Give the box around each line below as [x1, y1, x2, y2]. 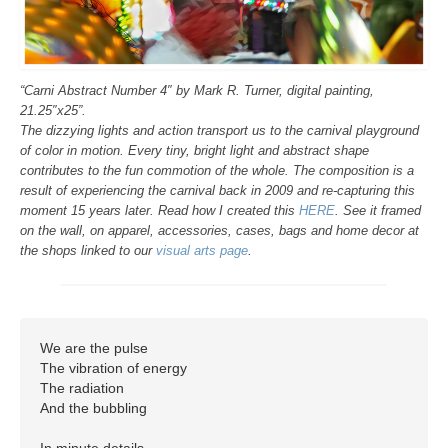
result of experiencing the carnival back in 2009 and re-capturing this [20, 183, 415, 198]
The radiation [40, 379, 124, 396]
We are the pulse [40, 339, 148, 356]
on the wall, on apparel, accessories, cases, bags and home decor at [20, 223, 419, 238]
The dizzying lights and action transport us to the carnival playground [20, 123, 419, 138]
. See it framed [335, 203, 421, 218]
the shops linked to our [20, 243, 156, 258]
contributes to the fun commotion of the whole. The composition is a [20, 163, 414, 178]
